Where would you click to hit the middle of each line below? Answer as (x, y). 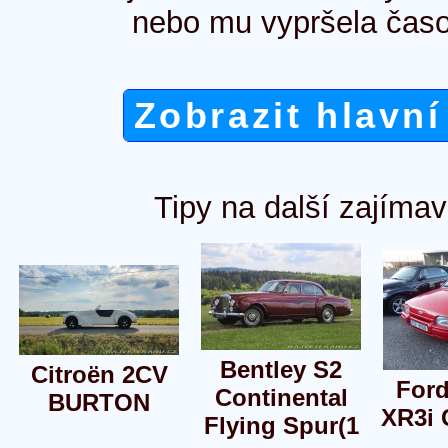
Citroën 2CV (99, 374)
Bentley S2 (281, 369)
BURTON (99, 402)
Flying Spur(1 (281, 425)
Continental (281, 397)
